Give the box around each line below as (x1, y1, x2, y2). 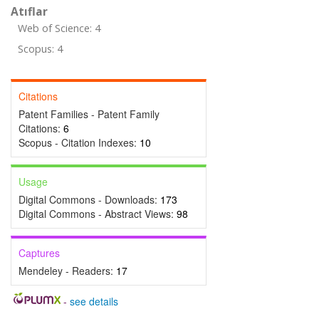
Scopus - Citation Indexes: (19, 135, 140, 150)
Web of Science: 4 (18, 21, 100, 35)
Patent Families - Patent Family (19, 107, 159, 121)
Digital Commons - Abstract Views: (19, 206, 177, 221)
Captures (19, 246, 60, 260)
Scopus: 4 (18, 42, 63, 56)
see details (69, 294, 118, 308)
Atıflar (11, 4, 48, 19)
